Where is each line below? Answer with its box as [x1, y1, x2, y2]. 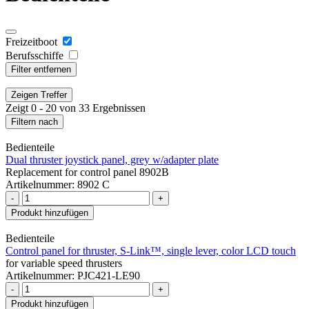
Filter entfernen [11, 63, 71, 74]
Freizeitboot [6, 35, 57, 48]
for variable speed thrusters [6, 257, 122, 269]
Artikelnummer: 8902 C [6, 178, 110, 190]
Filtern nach [11, 116, 58, 127]
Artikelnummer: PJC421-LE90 [6, 269, 140, 281]
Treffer [41, 89, 67, 100]
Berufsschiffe [6, 49, 63, 61]
